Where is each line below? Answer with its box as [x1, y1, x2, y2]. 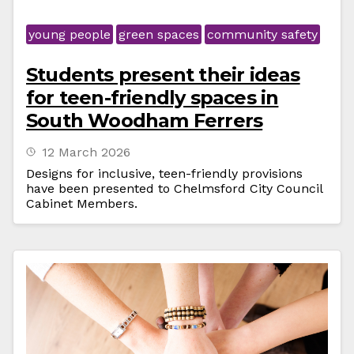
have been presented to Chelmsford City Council [26, 181, 322, 196]
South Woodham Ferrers [26, 109, 263, 132]
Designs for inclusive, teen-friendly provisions [26, 166, 303, 181]
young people [28, 27, 111, 42]
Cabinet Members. [26, 196, 137, 211]
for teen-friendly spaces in [26, 86, 279, 109]
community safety [207, 27, 318, 42]
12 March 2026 [42, 145, 130, 160]
